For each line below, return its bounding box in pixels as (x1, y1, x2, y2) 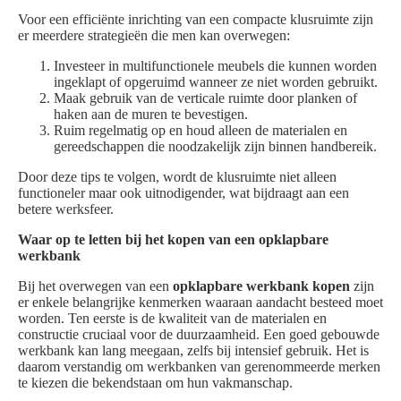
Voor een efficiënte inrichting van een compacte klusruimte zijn (18, 12, 373, 28)
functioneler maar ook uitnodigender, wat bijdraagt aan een (18, 185, 349, 201)
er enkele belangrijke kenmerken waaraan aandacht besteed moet (18, 294, 383, 311)
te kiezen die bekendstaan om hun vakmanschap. (18, 375, 293, 391)
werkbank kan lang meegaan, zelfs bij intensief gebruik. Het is (18, 343, 369, 359)
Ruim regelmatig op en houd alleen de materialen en (54, 123, 347, 139)
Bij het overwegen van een (18, 278, 173, 294)
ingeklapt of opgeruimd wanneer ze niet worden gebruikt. (54, 74, 378, 90)
